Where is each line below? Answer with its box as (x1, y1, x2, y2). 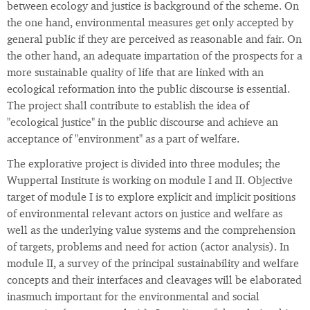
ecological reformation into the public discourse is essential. (7, 84, 290, 96)
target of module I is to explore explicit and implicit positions (7, 192, 295, 204)
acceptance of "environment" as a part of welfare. (7, 134, 239, 146)
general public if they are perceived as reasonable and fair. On (7, 35, 302, 46)
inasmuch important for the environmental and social (7, 292, 259, 304)
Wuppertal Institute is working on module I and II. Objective (7, 176, 293, 188)
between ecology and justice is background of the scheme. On (7, 1, 299, 13)
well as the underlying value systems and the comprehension (7, 226, 295, 237)
